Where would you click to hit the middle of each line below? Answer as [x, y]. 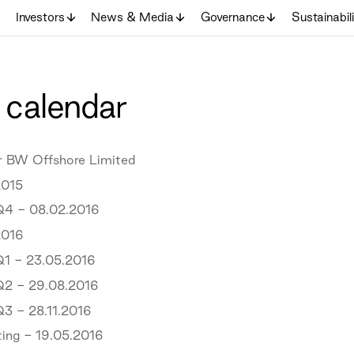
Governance [233, 17]
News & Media [133, 17]
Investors [40, 17]
